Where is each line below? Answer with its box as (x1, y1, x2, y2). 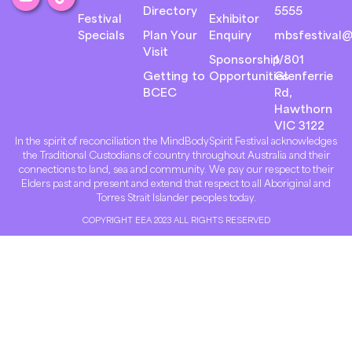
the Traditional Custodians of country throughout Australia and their (22, 148, 330, 161)
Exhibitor (208, 10, 259, 25)
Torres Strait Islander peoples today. (96, 190, 256, 203)
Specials (77, 27, 125, 42)
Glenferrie (274, 68, 334, 82)
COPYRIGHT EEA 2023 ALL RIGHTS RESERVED (82, 214, 270, 225)
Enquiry (208, 27, 251, 42)
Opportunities (208, 68, 289, 82)
